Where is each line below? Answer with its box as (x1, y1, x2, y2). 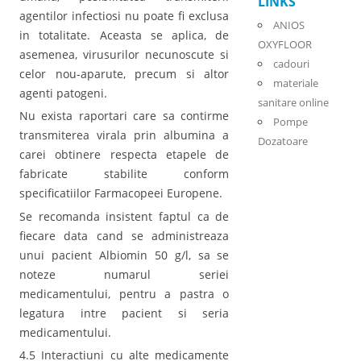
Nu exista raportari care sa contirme (19, 108, 230, 124)
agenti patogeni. (19, 85, 107, 101)
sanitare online (257, 95, 329, 110)
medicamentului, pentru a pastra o (19, 285, 230, 301)
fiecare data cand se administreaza (19, 227, 230, 243)
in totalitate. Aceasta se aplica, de (19, 27, 230, 43)
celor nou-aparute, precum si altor (19, 65, 230, 81)
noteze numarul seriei (19, 266, 230, 282)
